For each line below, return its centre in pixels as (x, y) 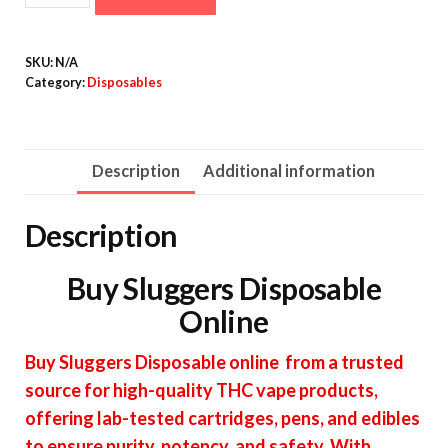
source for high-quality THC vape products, (201, 389)
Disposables (124, 82)
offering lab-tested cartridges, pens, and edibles (222, 417)
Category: (56, 82)
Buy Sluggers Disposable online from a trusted (214, 361)
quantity (59, 40)
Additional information (288, 170)
